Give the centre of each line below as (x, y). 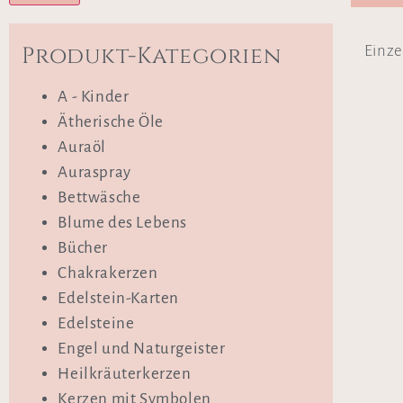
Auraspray (94, 173)
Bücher (83, 248)
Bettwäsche (99, 198)
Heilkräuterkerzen (125, 374)
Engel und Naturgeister (142, 349)
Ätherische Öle (111, 122)
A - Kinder (94, 97)
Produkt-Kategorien (152, 57)
